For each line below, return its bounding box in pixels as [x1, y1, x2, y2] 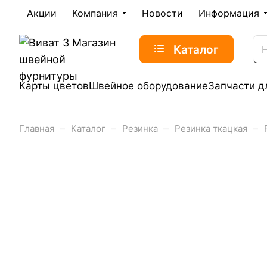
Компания [72, 7, 118, 19]
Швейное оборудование [89, 80, 208, 92]
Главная [19, 123, 54, 134]
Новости [142, 7, 183, 19]
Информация [198, 7, 259, 19]
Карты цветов [19, 80, 89, 92]
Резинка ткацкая [175, 123, 247, 134]
